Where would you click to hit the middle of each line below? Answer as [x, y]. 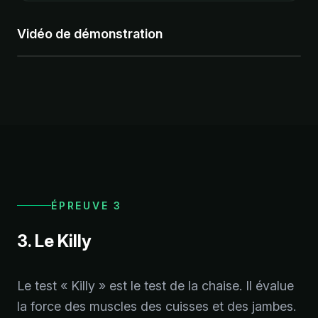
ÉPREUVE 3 [87, 205]
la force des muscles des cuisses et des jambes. [157, 306]
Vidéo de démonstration [90, 34]
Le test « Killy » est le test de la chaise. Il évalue [155, 285]
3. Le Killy [54, 241]
